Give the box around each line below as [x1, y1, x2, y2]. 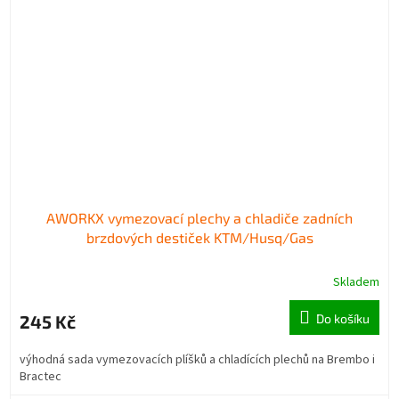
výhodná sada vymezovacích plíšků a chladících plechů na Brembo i [20, 350, 375, 369]
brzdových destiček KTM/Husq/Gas [85, 228, 313, 246]
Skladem [333, 273, 379, 291]
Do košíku [316, 310, 370, 326]
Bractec [20, 367, 61, 386]
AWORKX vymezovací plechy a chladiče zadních [46, 208, 353, 226]
